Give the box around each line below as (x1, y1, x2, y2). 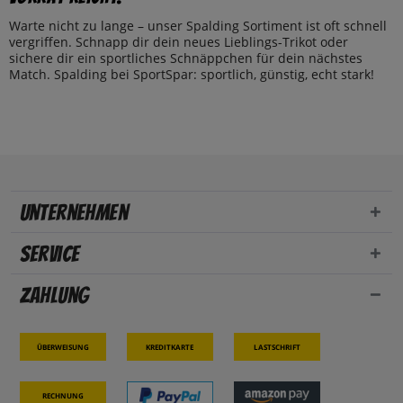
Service (19, 242, 80, 267)
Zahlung (19, 283, 89, 309)
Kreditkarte (146, 338, 194, 354)
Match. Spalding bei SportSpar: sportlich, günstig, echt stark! (9, 66, 374, 84)
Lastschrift (253, 338, 300, 354)
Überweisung (36, 338, 89, 354)
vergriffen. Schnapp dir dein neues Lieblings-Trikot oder (9, 33, 348, 51)
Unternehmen (19, 201, 129, 226)
